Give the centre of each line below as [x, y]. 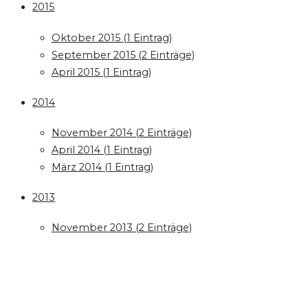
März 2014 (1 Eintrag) [102, 167]
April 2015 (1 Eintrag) [101, 72]
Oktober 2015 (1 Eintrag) [111, 37]
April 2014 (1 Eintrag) [101, 150]
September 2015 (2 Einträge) [123, 55]
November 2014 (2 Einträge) [121, 133]
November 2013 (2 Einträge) [121, 228]
